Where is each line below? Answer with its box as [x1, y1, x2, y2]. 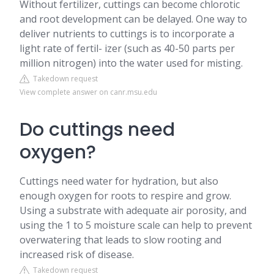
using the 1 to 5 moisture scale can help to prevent [20, 218, 252, 232]
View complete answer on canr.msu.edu [20, 87, 157, 97]
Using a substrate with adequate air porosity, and [20, 204, 246, 217]
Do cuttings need [20, 117, 175, 143]
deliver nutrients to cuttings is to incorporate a [20, 27, 234, 40]
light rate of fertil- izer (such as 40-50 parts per [20, 42, 235, 55]
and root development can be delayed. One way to [20, 12, 247, 26]
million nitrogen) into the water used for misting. [20, 56, 243, 70]
